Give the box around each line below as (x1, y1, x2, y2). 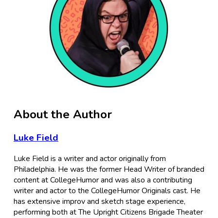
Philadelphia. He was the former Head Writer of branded (14, 164, 204, 175)
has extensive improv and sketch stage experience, (14, 196, 185, 207)
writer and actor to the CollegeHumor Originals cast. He (14, 185, 200, 197)
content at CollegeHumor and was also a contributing (14, 175, 192, 186)
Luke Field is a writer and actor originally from (14, 153, 166, 164)
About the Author (14, 106, 112, 122)
